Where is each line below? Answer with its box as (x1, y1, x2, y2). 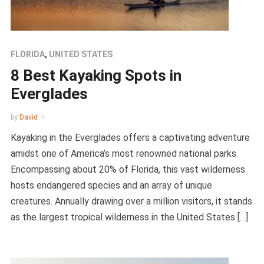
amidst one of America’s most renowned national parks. (10, 148, 238, 159)
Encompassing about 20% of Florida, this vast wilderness (10, 164, 245, 175)
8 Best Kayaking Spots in (10, 67, 181, 84)
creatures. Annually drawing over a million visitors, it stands (10, 196, 252, 207)
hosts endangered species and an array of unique (10, 180, 212, 191)
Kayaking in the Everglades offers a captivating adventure (10, 132, 250, 143)
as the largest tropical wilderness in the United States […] (10, 212, 248, 223)
